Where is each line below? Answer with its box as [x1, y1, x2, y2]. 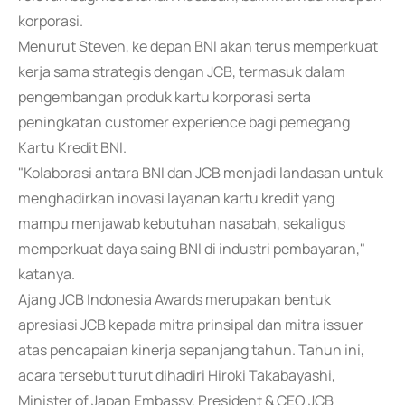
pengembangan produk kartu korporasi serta [18, 87, 311, 107]
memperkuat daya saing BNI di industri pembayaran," [18, 239, 365, 259]
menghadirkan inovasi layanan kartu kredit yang [18, 188, 334, 208]
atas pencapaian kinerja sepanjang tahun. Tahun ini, [18, 340, 364, 360]
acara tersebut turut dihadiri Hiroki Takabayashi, [18, 365, 335, 385]
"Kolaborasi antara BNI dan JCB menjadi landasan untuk [18, 163, 383, 183]
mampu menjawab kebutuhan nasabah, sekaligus [18, 213, 345, 233]
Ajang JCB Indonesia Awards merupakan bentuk [18, 289, 331, 309]
